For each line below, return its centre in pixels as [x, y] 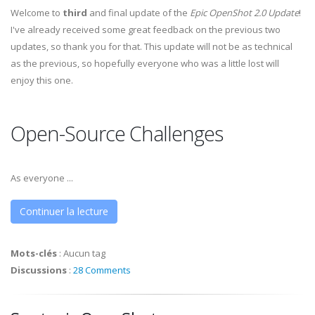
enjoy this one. [42, 80]
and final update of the [139, 13]
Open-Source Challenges [117, 133]
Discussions [39, 270]
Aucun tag [84, 253]
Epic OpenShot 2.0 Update [244, 13]
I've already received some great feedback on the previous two [146, 30]
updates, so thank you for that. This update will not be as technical [152, 46]
